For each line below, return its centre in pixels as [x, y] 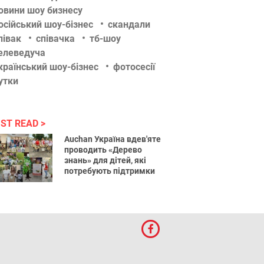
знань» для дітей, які [105, 160]
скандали [129, 24]
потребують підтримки [110, 171]
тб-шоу [105, 39]
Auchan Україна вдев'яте [113, 139]
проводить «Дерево [103, 150]
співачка [55, 39]
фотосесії [134, 67]
